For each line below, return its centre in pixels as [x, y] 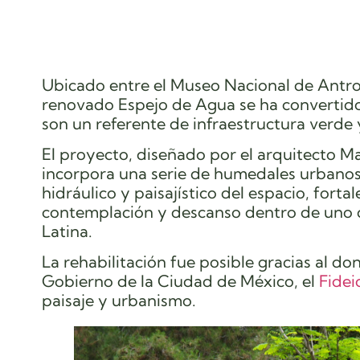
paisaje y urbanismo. [119, 301]
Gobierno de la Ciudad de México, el [180, 281]
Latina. [67, 231]
